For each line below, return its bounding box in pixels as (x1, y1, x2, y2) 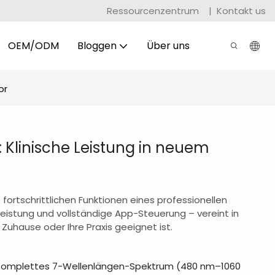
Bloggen (77, 38, 117, 53)
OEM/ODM (7, 38, 59, 53)
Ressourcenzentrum (107, 4, 201, 17)
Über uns (146, 38, 190, 53)
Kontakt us (217, 4, 266, 17)
